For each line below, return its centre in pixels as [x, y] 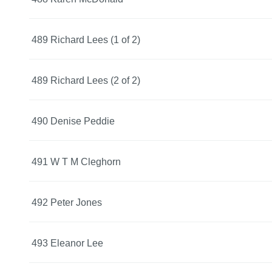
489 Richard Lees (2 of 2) [86, 80]
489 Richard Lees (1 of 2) [86, 39]
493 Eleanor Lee [67, 243]
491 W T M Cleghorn [76, 161]
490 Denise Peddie [73, 121]
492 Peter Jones [67, 202]
